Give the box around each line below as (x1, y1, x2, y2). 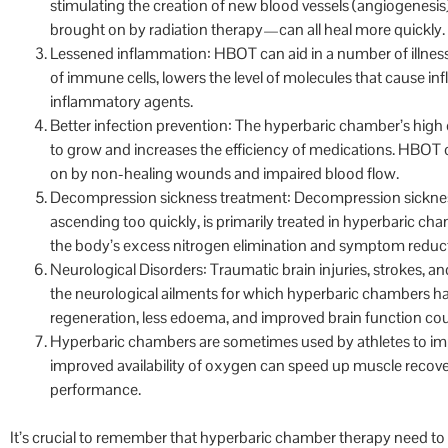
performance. (50, 379, 141, 401)
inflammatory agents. (50, 91, 193, 113)
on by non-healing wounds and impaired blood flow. (50, 163, 399, 185)
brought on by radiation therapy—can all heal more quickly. (50, 19, 445, 41)
